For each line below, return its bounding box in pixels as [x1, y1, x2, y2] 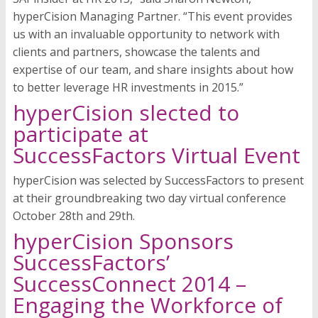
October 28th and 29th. [13, 208, 138, 224]
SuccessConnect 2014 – [13, 269, 246, 299]
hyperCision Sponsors [13, 226, 234, 256]
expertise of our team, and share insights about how [13, 62, 293, 78]
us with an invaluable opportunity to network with [13, 26, 280, 43]
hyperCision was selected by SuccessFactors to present [13, 172, 304, 189]
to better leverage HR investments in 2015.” [13, 79, 243, 96]
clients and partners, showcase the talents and [13, 44, 260, 60]
